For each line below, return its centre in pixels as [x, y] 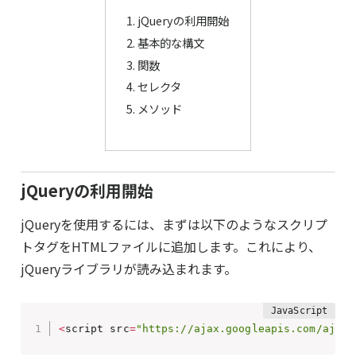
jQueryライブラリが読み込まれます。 [129, 269]
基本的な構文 [171, 42]
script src [97, 328]
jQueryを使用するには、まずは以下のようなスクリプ [174, 224]
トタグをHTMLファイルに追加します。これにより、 [171, 247]
